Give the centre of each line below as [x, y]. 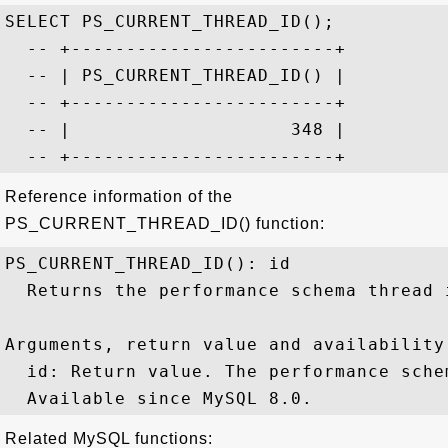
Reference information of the [119, 196]
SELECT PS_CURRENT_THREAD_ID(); [170, 21]
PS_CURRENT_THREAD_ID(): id [148, 263]
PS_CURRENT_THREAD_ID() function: [165, 223]
